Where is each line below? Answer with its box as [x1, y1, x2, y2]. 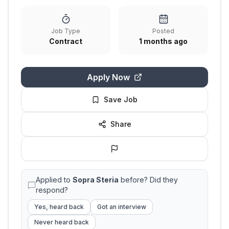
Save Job [104, 95, 138, 104]
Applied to [36, 175, 73, 184]
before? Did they [119, 175, 178, 184]
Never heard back [34, 218, 89, 226]
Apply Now [87, 72, 130, 82]
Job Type [51, 27, 80, 35]
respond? [36, 186, 68, 194]
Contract [49, 37, 82, 45]
